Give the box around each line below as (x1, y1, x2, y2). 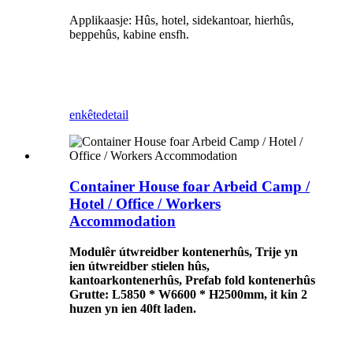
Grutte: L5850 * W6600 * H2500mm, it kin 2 (69, 287, 307, 301)
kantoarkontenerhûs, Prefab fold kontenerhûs (69, 273, 315, 287)
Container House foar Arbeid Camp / (69, 177, 310, 195)
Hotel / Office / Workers (69, 195, 221, 212)
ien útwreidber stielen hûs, (69, 258, 210, 273)
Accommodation (69, 212, 176, 229)
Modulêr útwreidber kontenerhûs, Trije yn (69, 244, 298, 258)
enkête (69, 108, 102, 122)
